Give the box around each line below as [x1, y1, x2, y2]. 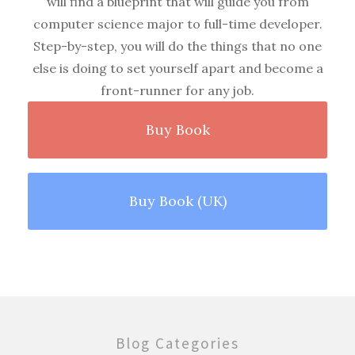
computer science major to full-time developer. [32, 16, 323, 32]
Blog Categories [116, 334, 239, 353]
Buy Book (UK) [128, 192, 227, 211]
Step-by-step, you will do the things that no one [33, 38, 322, 55]
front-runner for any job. [101, 82, 254, 99]
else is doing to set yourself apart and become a [32, 60, 323, 77]
